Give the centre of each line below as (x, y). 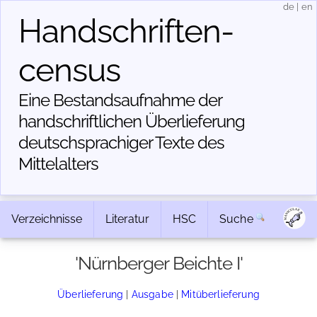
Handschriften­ (126, 31)
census (69, 70)
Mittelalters (58, 164)
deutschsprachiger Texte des (121, 143)
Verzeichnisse (47, 219)
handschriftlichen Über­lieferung (132, 121)
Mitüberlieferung (220, 294)
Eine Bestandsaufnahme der (120, 100)
